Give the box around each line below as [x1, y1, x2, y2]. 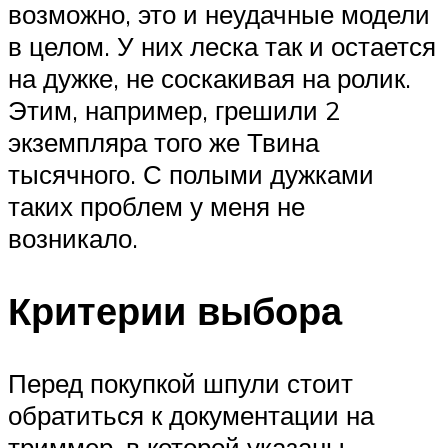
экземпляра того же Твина [8, 126, 319, 159]
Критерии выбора [8, 286, 342, 336]
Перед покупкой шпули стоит [8, 366, 353, 399]
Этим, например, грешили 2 [8, 94, 340, 127]
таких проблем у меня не [8, 190, 305, 223]
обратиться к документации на [8, 398, 374, 431]
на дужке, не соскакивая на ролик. [8, 62, 411, 95]
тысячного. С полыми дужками [8, 158, 374, 191]
